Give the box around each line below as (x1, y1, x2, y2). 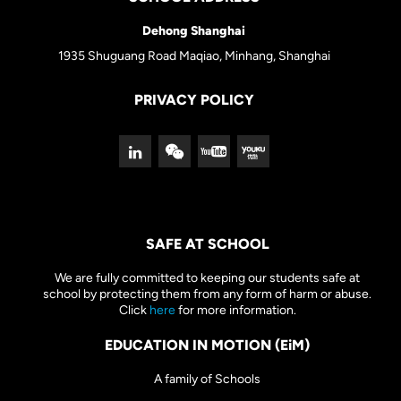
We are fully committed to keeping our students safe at (55, 270, 360, 286)
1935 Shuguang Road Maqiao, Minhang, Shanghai (57, 48, 330, 64)
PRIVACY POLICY (133, 91, 254, 109)
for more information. (175, 303, 296, 319)
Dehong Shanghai (142, 23, 245, 39)
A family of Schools (154, 371, 260, 388)
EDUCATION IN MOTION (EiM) (105, 337, 310, 354)
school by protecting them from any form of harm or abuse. (43, 286, 371, 303)
